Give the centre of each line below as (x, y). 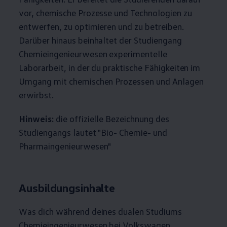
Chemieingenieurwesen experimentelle (93, 54)
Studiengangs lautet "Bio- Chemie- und (93, 133)
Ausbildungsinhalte (67, 188)
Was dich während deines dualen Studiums (100, 212)
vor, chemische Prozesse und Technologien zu (105, 13)
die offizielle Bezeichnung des (111, 119)
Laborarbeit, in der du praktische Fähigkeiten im (110, 68)
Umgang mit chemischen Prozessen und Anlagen (111, 81)
